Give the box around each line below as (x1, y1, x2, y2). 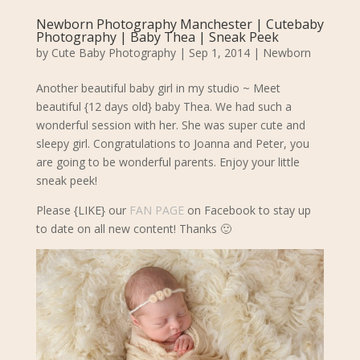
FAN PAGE (129, 202, 184, 219)
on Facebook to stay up (183, 202, 311, 219)
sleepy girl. (35, 136, 93, 152)
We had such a (215, 99, 292, 115)
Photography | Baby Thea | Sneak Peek (35, 28, 279, 47)
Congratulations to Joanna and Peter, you (92, 136, 309, 152)
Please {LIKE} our (35, 202, 129, 219)
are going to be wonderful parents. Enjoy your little (35, 154, 300, 170)
